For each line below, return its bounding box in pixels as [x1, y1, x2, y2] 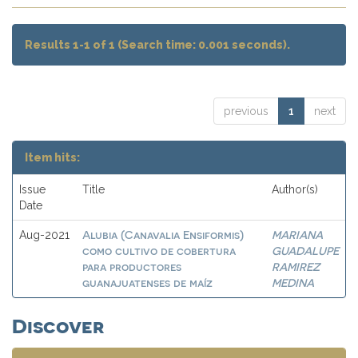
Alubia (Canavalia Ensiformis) [82, 228, 244, 241]
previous [224, 105, 268, 117]
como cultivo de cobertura [82, 244, 236, 257]
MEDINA [272, 276, 314, 289]
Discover [12, 312, 104, 336]
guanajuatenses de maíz [82, 276, 213, 289]
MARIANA [272, 228, 323, 241]
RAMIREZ [272, 260, 320, 273]
